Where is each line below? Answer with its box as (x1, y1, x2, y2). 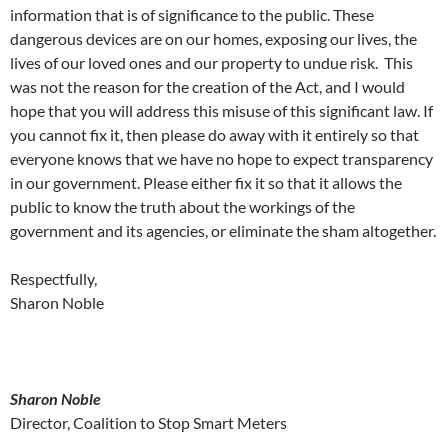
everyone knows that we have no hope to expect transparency (10, 149, 433, 168)
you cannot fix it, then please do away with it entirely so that (10, 125, 419, 144)
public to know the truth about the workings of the (10, 197, 355, 216)
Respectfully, (10, 269, 97, 288)
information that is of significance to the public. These (10, 5, 374, 24)
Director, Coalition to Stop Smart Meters (10, 413, 287, 432)
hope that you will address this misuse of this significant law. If (10, 101, 433, 120)
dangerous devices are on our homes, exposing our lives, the (10, 29, 417, 48)
